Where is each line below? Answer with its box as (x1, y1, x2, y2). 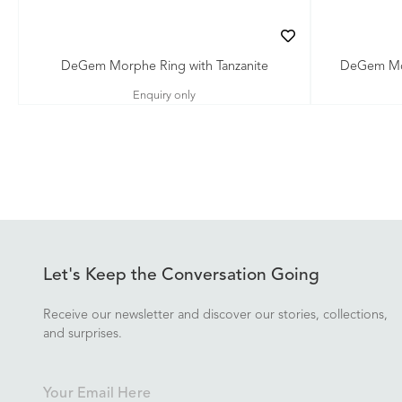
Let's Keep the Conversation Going (43, 267, 319, 284)
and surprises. (43, 328, 122, 341)
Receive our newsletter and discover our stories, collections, (43, 309, 388, 322)
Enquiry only (133, 90, 196, 101)
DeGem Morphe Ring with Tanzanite (60, 60, 268, 74)
